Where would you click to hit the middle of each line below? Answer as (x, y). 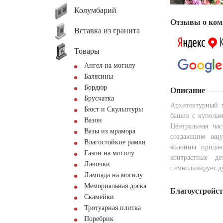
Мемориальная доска (115, 186)
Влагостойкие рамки (115, 142)
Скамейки (99, 197)
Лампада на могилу (113, 175)
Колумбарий (95, 10)
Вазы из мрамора (110, 131)
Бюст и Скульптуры (113, 109)
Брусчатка (99, 98)
